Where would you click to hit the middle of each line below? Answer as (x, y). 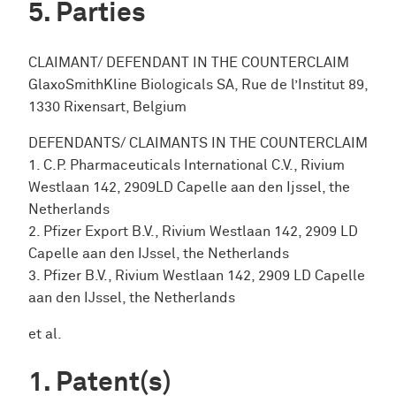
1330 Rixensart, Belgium (107, 107)
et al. (45, 335)
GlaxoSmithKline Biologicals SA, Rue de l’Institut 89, (198, 85)
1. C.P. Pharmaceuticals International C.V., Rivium (187, 166)
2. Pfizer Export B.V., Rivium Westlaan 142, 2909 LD (193, 232)
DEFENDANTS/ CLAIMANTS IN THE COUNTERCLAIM (198, 144)
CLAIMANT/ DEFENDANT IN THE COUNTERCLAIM (189, 63)
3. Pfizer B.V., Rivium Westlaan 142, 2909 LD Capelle (197, 277)
